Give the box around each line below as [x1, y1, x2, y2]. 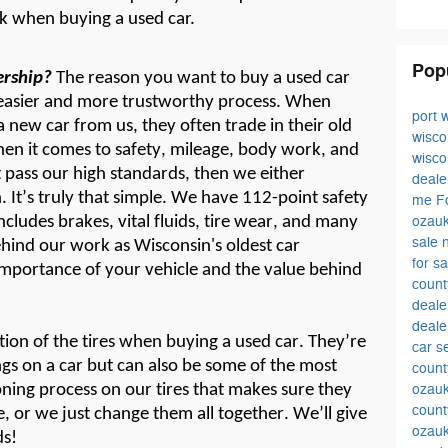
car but [59, 356, 113, 376]
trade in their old [225, 116, 352, 136]
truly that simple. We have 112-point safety [34, 188, 368, 208]
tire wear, [200, 212, 278, 232]
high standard [73, 164, 178, 184]
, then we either [185, 164, 305, 184]
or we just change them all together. [10, 404, 289, 424]
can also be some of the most [113, 356, 337, 376]
